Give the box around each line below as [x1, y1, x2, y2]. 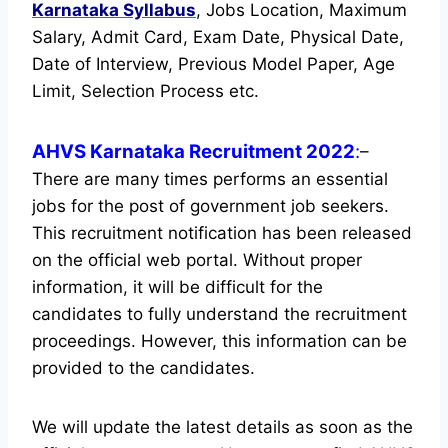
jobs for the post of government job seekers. [32, 195, 389, 216]
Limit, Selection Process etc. [32, 80, 259, 101]
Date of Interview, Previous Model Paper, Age [32, 53, 395, 74]
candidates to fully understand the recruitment [32, 303, 407, 324]
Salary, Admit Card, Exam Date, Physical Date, [32, 26, 404, 47]
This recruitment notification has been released [32, 222, 412, 243]
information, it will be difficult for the [32, 276, 323, 297]
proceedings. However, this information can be [32, 330, 407, 351]
